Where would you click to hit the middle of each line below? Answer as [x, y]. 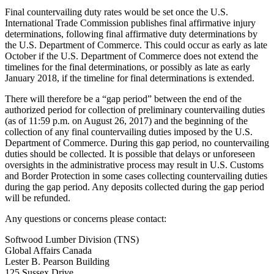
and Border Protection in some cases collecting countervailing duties [136, 176]
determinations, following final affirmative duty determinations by [131, 34]
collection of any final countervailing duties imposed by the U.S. [129, 132]
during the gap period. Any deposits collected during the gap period [135, 187]
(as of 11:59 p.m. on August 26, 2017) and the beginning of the [126, 121]
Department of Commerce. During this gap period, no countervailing [137, 143]
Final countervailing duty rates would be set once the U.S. [117, 12]
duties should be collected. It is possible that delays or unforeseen [130, 154]
